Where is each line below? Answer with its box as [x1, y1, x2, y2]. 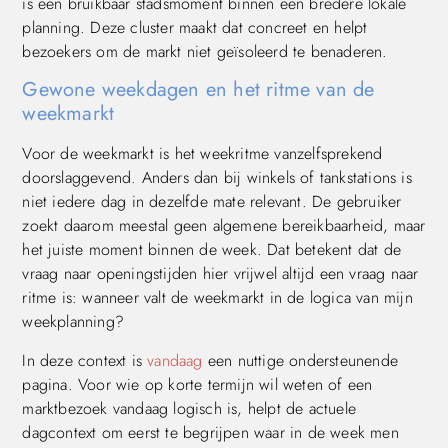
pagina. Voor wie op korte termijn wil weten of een [22, 372, 373, 396]
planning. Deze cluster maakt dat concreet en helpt [22, 15, 368, 39]
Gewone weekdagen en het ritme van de [22, 75, 375, 105]
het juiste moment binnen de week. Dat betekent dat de [22, 238, 401, 262]
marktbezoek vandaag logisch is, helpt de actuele [22, 396, 356, 420]
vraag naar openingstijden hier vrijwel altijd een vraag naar [22, 262, 419, 286]
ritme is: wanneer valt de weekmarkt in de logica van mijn [22, 286, 413, 310]
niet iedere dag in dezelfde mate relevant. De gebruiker [22, 190, 402, 214]
